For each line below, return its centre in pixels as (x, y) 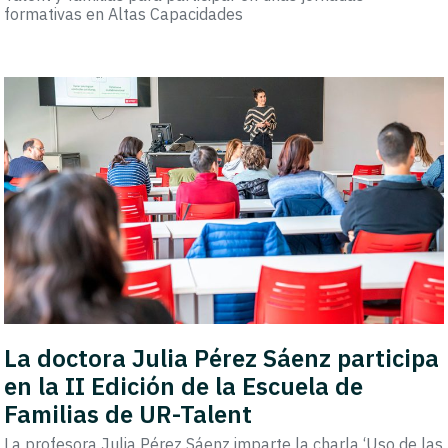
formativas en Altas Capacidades (124, 14)
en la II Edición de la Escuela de (184, 385)
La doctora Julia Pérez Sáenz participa (222, 357)
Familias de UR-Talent (128, 413)
